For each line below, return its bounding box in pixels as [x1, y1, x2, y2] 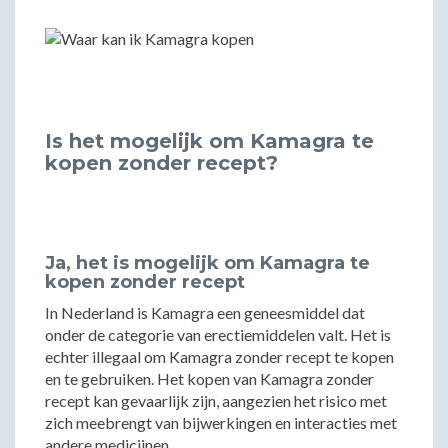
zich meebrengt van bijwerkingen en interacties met [45, 413, 397, 432]
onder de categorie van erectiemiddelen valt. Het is [45, 325, 391, 344]
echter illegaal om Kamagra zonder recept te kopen [45, 347, 394, 366]
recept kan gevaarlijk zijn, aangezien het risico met [45, 391, 387, 410]
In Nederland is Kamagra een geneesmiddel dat [45, 303, 365, 322]
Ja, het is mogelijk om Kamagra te [45, 252, 370, 274]
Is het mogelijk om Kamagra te [45, 129, 374, 153]
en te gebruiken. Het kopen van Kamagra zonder [45, 369, 374, 388]
